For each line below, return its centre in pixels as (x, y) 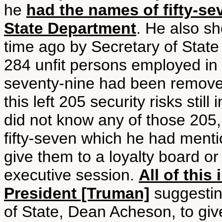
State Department (70, 28)
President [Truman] (77, 193)
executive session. (71, 175)
